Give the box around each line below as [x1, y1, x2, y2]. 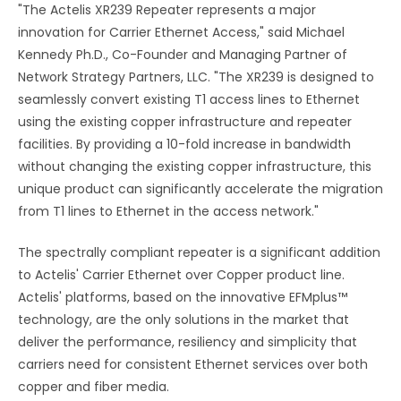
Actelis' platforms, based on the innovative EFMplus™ [18, 288, 347, 307]
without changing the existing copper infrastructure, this [18, 158, 371, 176]
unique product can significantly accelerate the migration [18, 180, 383, 199]
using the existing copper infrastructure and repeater [18, 113, 352, 132]
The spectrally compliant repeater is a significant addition [18, 243, 380, 262]
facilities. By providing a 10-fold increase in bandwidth [18, 135, 351, 154]
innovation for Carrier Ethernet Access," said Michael [18, 23, 345, 42]
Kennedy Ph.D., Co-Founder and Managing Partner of [18, 46, 347, 64]
